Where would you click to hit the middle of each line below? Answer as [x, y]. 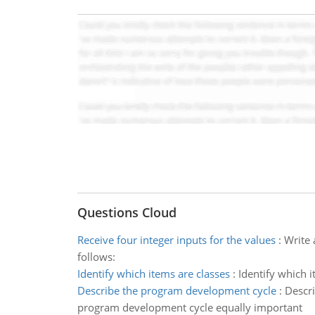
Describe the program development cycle [176, 290]
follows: [96, 257]
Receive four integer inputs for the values [176, 240]
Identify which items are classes [153, 274]
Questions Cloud [127, 212]
